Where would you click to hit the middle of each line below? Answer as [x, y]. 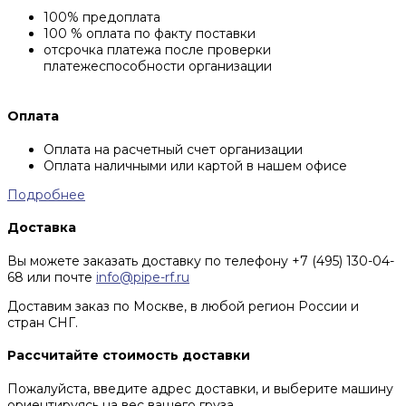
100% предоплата [102, 18]
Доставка [42, 228]
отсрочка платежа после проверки [157, 50]
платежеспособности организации [158, 67]
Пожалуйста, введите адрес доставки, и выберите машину [200, 389]
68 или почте [52, 277]
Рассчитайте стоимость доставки [129, 356]
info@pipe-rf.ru [143, 277]
